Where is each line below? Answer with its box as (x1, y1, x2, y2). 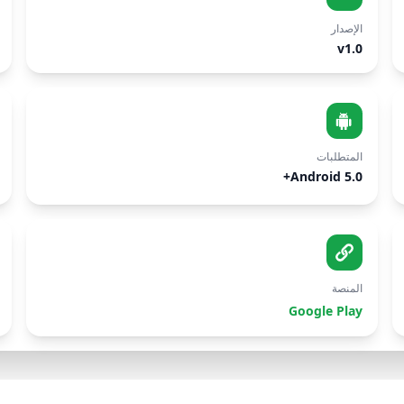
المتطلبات (316, 149, 363, 164)
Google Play (288, 302, 363, 319)
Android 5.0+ (289, 168, 363, 185)
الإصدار (330, 21, 363, 36)
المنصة (331, 280, 363, 296)
